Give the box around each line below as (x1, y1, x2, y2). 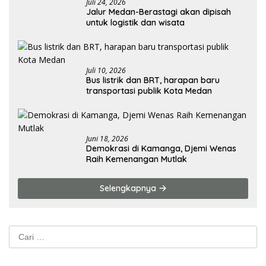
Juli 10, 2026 (86, 65, 126, 75)
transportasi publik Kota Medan (86, 85, 212, 96)
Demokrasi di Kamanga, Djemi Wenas (86, 142, 236, 154)
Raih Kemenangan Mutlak (86, 153, 187, 164)
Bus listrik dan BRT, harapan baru (86, 74, 220, 85)
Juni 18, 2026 (86, 133, 128, 144)
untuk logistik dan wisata (86, 17, 185, 28)
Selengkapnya (99, 182, 159, 194)
